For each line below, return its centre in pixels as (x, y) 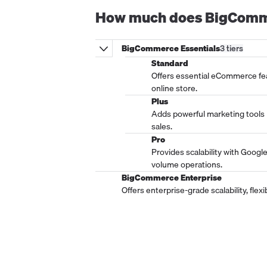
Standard (170, 63)
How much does (150, 17)
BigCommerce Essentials (171, 48)
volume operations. (187, 165)
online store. (174, 89)
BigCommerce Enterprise (172, 178)
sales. (162, 127)
